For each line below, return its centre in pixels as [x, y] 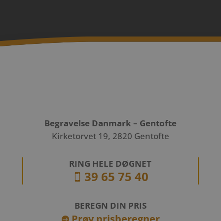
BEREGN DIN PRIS [110, 205]
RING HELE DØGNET [110, 164]
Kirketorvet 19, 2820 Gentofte [110, 136]
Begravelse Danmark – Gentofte [110, 123]
